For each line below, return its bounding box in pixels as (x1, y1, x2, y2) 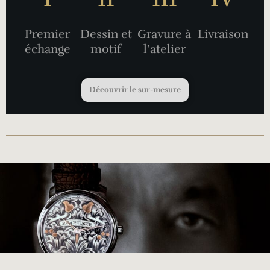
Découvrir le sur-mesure (89, 84, 181, 95)
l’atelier (143, 41, 186, 57)
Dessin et (80, 26, 132, 42)
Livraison (197, 26, 248, 42)
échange (24, 41, 71, 57)
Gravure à (137, 26, 191, 42)
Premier (25, 26, 70, 42)
